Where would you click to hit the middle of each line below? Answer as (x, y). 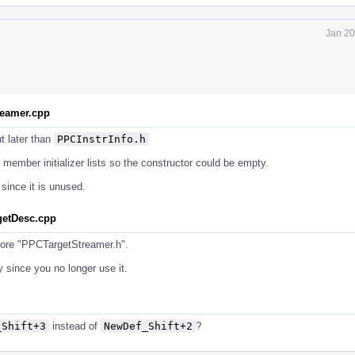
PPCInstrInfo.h (101, 139)
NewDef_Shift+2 (148, 326)
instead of (75, 326)
